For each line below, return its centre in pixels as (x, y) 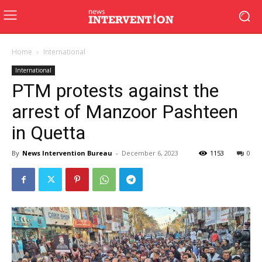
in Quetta (49, 133)
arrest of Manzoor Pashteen (125, 112)
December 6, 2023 (150, 153)
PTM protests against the (115, 91)
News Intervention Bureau (67, 153)
